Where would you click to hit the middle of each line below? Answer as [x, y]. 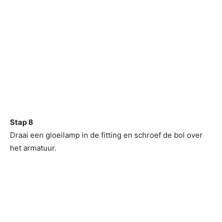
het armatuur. [33, 148]
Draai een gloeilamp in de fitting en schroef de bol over [106, 135]
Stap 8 [22, 122]
